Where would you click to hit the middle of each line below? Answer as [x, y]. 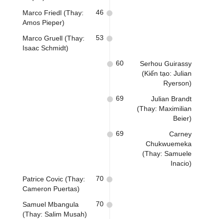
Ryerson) [177, 83]
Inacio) [181, 163]
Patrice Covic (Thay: [54, 179]
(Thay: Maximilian [164, 109]
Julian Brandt [171, 99]
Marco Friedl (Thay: [53, 13]
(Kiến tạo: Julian [167, 73]
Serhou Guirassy [166, 64]
